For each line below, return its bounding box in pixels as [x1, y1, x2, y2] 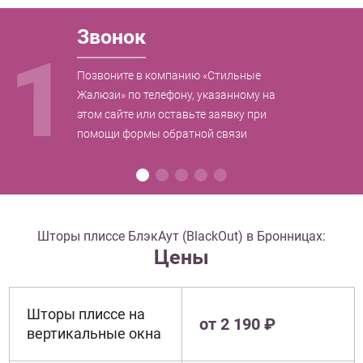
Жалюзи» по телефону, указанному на [76, 88, 275, 101]
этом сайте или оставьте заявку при [76, 107, 267, 121]
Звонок [76, 24, 146, 49]
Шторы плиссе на [26, 305, 145, 322]
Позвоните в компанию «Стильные [76, 68, 261, 82]
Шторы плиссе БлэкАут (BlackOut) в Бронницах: [37, 228, 326, 244]
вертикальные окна [26, 325, 161, 342]
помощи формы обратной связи [76, 126, 247, 140]
